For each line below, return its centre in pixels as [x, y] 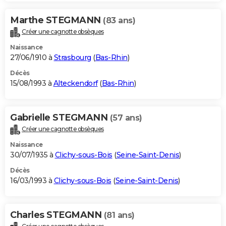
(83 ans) [119, 21]
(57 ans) [126, 118]
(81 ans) [119, 215]
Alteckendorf [75, 83]
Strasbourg [72, 58]
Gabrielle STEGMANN [60, 118]
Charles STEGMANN [57, 215]
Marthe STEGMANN [56, 20]
